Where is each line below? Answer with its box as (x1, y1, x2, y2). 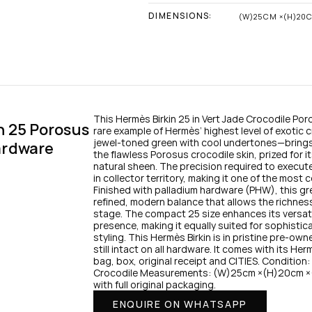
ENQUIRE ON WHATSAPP (113, 297, 247, 311)
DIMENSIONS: (148, 10, 212, 22)
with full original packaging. (93, 278, 216, 291)
